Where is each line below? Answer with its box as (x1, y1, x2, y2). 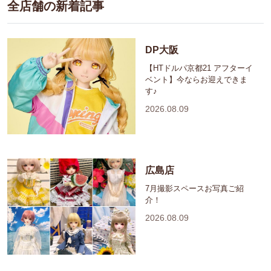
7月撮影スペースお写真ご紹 (145, 183, 244, 193)
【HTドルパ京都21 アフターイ (145, 63, 253, 73)
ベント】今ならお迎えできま (145, 74, 247, 84)
